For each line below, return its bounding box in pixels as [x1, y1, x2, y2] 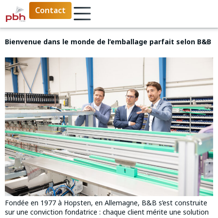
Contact [35, 5, 66, 16]
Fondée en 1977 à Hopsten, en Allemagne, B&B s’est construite [5, 198, 207, 208]
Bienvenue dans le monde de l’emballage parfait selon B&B [5, 37, 211, 47]
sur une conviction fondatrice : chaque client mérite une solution [5, 207, 209, 217]
